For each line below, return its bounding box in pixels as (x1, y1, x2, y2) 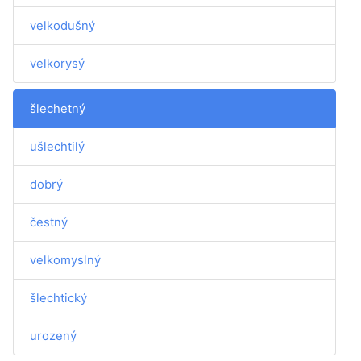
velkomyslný (30, 252, 101, 268)
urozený (30, 328, 77, 343)
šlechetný (30, 101, 85, 116)
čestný (30, 214, 68, 230)
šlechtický (30, 290, 87, 305)
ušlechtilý (30, 139, 85, 154)
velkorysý (30, 56, 85, 71)
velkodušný (30, 18, 95, 33)
